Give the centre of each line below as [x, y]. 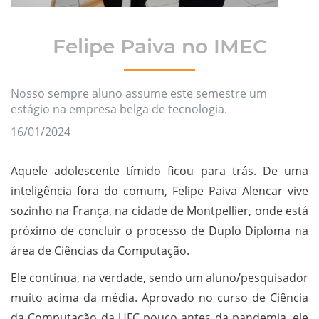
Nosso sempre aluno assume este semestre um [139, 93]
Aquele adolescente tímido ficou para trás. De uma [159, 171]
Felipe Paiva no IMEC [159, 46]
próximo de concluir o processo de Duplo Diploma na [159, 231]
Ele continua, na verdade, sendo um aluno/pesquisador [159, 278]
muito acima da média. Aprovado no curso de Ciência [159, 298]
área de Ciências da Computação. [101, 251]
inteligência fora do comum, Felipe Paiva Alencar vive [159, 191]
